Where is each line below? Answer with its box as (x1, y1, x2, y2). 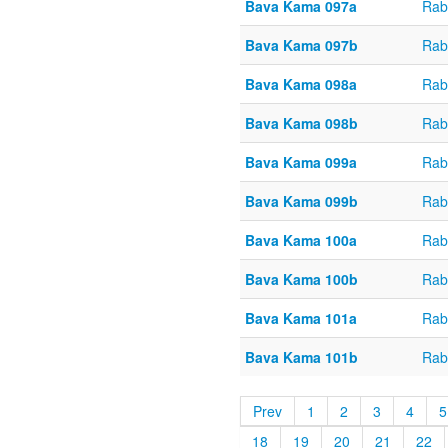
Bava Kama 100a (245, 230, 357, 251)
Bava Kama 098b (245, 113, 358, 134)
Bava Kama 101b (245, 347, 358, 368)
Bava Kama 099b (245, 191, 358, 212)
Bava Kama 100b (245, 269, 358, 290)
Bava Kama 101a (245, 308, 357, 329)
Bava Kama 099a (245, 152, 357, 173)
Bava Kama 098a (245, 74, 357, 95)
